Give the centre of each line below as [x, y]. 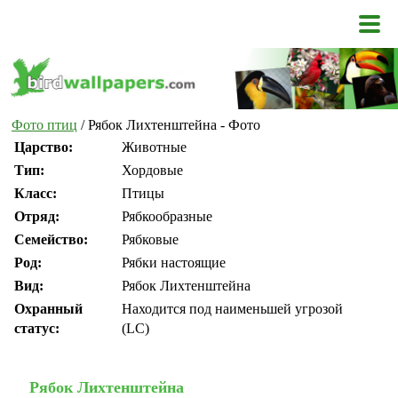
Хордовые [152, 171]
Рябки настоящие [174, 263]
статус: [37, 329]
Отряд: [37, 217]
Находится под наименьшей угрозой [232, 309]
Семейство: [51, 240]
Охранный [48, 309]
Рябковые [150, 240]
